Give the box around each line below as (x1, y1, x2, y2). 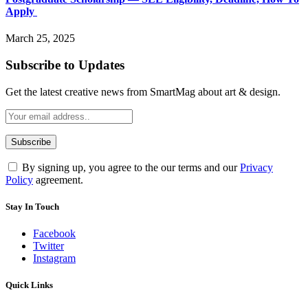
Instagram (33, 252, 76, 264)
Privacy (240, 161, 273, 173)
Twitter (33, 239, 64, 252)
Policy (5, 173, 33, 186)
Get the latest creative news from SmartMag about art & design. (5, 85, 280, 98)
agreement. (33, 173, 83, 186)
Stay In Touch (5, 201, 59, 212)
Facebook (33, 227, 76, 239)
